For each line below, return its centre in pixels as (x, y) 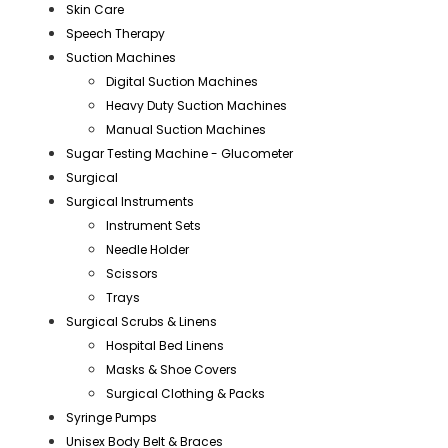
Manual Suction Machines (186, 130)
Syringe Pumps (111, 418)
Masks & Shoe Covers (171, 370)
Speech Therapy (115, 34)
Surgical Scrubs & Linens (141, 322)
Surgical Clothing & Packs (185, 394)
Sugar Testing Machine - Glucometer (179, 154)
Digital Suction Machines (182, 82)
